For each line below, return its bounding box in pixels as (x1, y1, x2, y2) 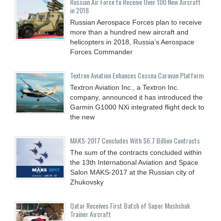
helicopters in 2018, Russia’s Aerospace (70, 37, 194, 46)
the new (70, 112, 95, 121)
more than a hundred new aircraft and (70, 28, 188, 36)
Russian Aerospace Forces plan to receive (70, 18, 202, 26)
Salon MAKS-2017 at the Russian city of (70, 168, 194, 176)
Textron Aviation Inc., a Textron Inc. (70, 83, 179, 91)
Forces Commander (70, 47, 133, 56)
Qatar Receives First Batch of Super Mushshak (70, 200, 190, 211)
